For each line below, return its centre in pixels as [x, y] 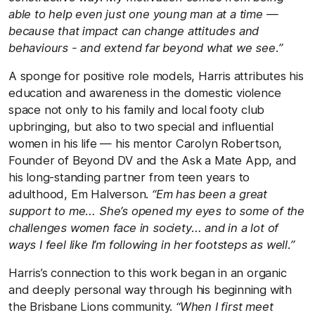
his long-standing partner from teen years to [129, 177]
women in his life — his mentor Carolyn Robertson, [146, 143]
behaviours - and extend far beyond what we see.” [146, 47]
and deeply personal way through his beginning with [150, 289]
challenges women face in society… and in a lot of [144, 227]
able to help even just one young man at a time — [143, 14]
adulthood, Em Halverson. [81, 194]
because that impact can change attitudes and [134, 31]
